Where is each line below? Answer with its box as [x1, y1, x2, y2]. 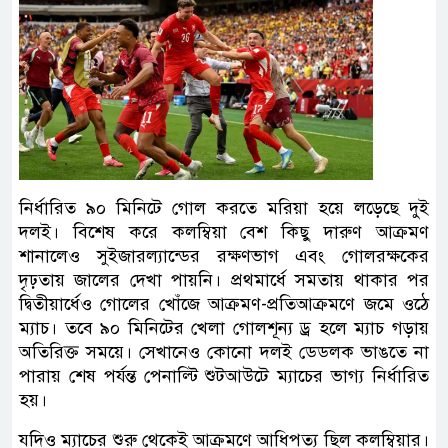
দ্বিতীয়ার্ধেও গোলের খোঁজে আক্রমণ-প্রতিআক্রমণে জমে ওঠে [19, 292, 429, 315]
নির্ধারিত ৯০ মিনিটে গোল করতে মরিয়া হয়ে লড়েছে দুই [19, 196, 429, 219]
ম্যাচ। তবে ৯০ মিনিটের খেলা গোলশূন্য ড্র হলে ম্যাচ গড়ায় [19, 316, 429, 339]
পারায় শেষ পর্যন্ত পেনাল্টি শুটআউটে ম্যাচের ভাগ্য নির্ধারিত [19, 364, 429, 387]
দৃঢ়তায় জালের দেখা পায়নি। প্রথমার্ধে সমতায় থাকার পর [19, 268, 429, 291]
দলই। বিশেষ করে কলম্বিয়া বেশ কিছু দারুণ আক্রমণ [19, 220, 429, 243]
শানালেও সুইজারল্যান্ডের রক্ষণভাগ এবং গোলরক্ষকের [19, 244, 429, 267]
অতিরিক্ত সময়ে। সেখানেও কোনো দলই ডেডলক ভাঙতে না [19, 340, 429, 363]
